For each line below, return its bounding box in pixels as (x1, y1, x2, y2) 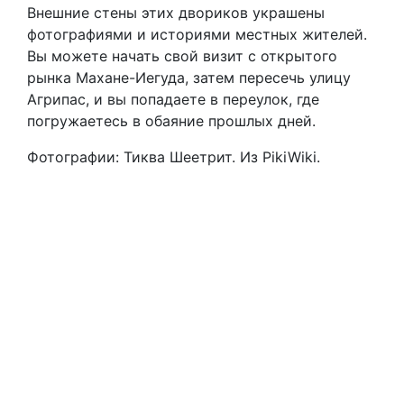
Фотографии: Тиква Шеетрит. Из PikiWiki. (27, 148, 320, 166)
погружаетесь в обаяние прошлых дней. (27, 112, 316, 130)
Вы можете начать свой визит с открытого (27, 47, 337, 65)
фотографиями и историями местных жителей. (27, 25, 367, 43)
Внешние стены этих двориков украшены (27, 4, 325, 22)
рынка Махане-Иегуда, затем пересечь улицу (27, 69, 351, 87)
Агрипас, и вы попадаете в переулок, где (27, 90, 319, 108)
